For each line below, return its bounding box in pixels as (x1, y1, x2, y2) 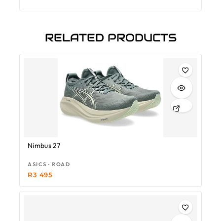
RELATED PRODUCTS (44, 30, 177, 44)
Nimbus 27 (28, 141, 61, 150)
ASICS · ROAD (28, 161, 70, 168)
